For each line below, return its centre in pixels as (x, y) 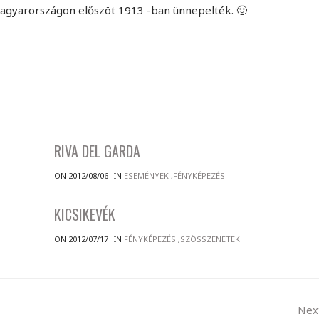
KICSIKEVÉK (85, 214)
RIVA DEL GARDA (98, 151)
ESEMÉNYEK (147, 176)
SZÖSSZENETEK (210, 239)
